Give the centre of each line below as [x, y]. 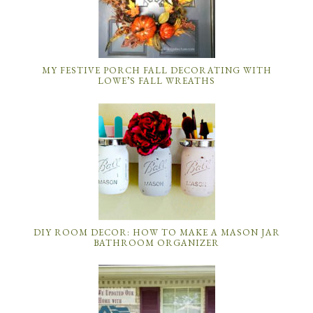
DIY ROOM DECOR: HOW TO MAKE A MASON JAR [156, 232]
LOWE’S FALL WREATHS [156, 80]
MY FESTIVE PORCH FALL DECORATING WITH [156, 70]
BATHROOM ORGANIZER [156, 242]
